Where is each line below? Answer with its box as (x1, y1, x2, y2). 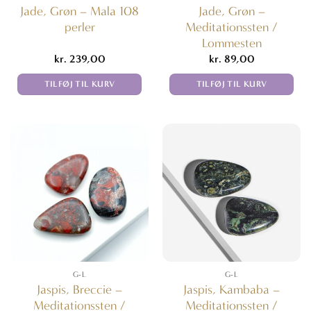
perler (64, 19, 95, 35)
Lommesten (201, 35, 262, 51)
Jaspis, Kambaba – (183, 282, 280, 297)
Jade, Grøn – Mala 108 (20, 3, 139, 19)
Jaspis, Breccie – (37, 282, 122, 297)
